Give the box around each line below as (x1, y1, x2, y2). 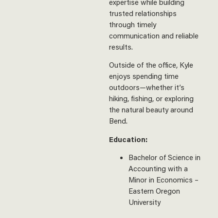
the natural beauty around (109, 105, 193, 115)
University (128, 197, 161, 207)
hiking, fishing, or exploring (109, 93, 194, 104)
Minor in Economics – (128, 175, 199, 185)
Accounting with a (128, 163, 188, 174)
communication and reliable (109, 31, 199, 40)
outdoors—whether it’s (109, 82, 184, 92)
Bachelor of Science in (128, 152, 200, 163)
